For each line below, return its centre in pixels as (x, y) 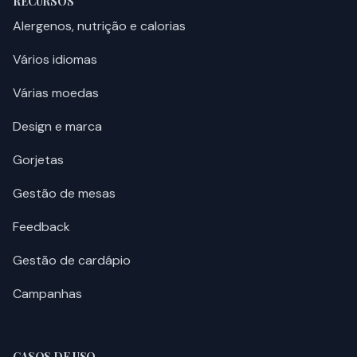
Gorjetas (38, 160)
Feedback (41, 227)
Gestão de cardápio (72, 261)
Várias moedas (56, 93)
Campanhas (47, 294)
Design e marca (57, 127)
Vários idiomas (55, 60)
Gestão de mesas (64, 194)
